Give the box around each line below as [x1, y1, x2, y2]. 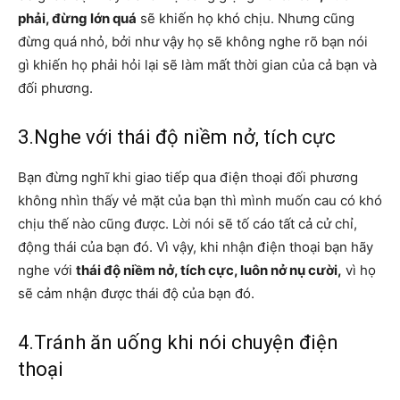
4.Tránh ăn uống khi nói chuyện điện [18, 330, 338, 354]
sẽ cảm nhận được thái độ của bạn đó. [18, 284, 254, 302]
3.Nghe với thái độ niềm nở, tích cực [18, 125, 336, 148]
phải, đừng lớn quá [18, 9, 137, 27]
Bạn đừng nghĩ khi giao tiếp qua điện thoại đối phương [18, 168, 358, 186]
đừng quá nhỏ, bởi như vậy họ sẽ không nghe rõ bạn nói [18, 32, 368, 50]
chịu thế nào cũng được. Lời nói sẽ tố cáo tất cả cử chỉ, [18, 214, 357, 232]
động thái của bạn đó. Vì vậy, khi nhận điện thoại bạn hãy [18, 237, 373, 255]
